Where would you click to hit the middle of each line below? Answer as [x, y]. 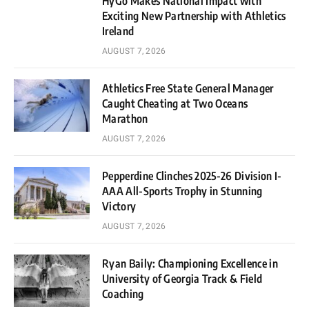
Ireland [118, 31]
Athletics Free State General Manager [188, 88]
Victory [119, 206]
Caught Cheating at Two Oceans [175, 103]
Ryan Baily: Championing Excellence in [190, 263]
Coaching [123, 293]
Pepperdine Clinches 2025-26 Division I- [192, 176]
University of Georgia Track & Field [182, 278]
